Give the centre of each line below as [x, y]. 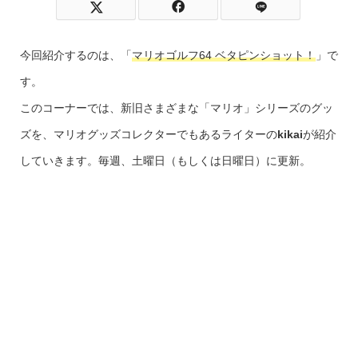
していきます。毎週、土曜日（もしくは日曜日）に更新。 [165, 161]
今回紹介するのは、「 [76, 55]
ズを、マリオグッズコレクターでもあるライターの [148, 134]
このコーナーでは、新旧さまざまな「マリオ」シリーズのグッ [176, 108]
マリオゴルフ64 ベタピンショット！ [223, 55]
